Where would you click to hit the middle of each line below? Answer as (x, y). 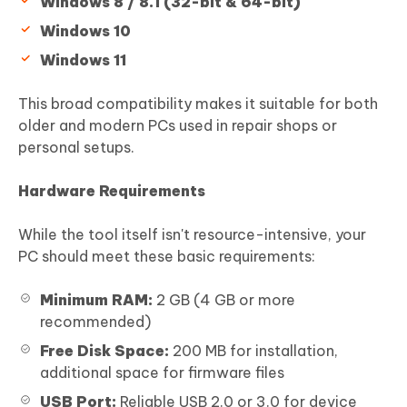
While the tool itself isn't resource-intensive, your (192, 234)
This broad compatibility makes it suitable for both (198, 103)
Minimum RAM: (96, 299)
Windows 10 (85, 30)
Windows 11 (83, 60)
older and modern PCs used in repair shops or (178, 125)
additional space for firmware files (162, 372)
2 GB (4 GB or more (224, 299)
